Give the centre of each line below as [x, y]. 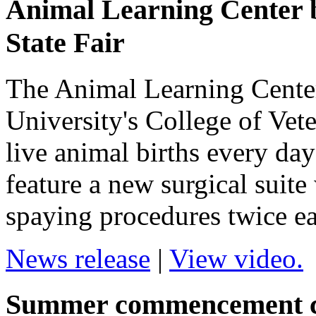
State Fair [65, 43]
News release [78, 258]
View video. [236, 258]
